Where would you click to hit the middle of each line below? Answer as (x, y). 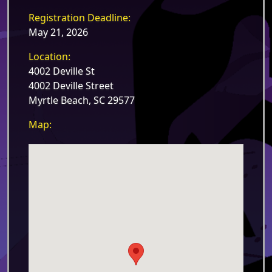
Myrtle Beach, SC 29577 (82, 100)
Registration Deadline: (80, 18)
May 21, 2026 (58, 32)
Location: (49, 56)
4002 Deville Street (71, 86)
